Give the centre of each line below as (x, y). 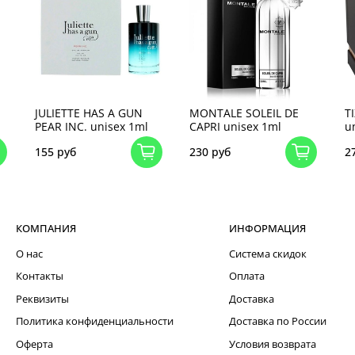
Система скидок (268, 254)
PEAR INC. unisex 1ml (91, 126)
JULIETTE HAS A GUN (88, 113)
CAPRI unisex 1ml (235, 126)
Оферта (34, 344)
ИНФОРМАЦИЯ (267, 228)
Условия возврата (273, 344)
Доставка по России (278, 322)
